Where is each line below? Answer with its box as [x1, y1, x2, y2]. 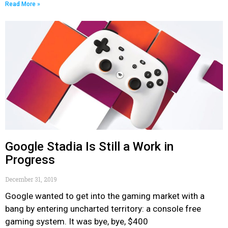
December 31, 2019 [5, 175, 57, 183]
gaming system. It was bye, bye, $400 [5, 216, 148, 226]
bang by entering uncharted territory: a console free [5, 204, 201, 214]
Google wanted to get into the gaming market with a [5, 191, 205, 201]
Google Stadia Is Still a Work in [5, 139, 174, 154]
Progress [5, 153, 55, 167]
